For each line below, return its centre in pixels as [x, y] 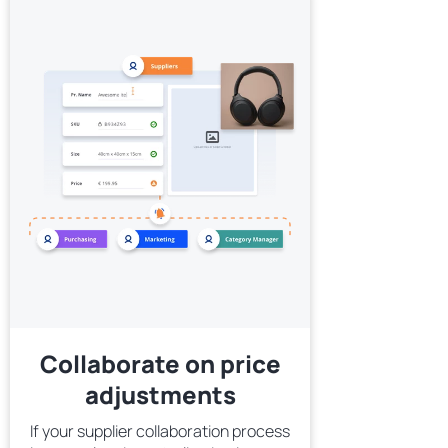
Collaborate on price [160, 363]
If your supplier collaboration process [160, 431]
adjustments [160, 394]
